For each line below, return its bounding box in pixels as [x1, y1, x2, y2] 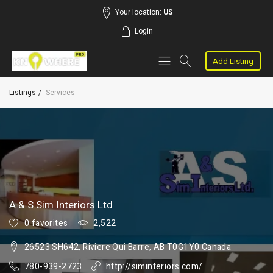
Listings [9, 87, 36, 98]
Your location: [115, 7, 163, 18]
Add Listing [213, 55, 254, 68]
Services [46, 87, 75, 98]
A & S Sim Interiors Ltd [9, 197, 113, 213]
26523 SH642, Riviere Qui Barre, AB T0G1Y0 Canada [24, 240, 232, 253]
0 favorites [24, 216, 68, 230]
